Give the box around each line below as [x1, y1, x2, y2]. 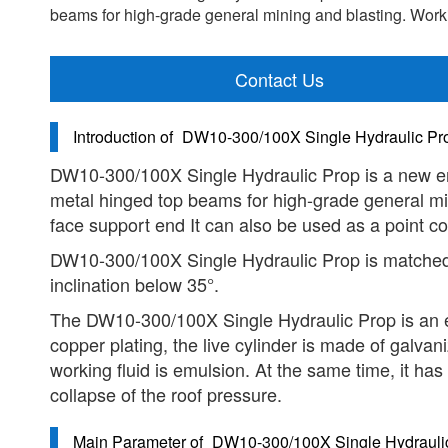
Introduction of [73, 125, 173, 148]
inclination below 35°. [50, 271, 219, 297]
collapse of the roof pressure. [50, 381, 282, 407]
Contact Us [234, 66, 324, 93]
